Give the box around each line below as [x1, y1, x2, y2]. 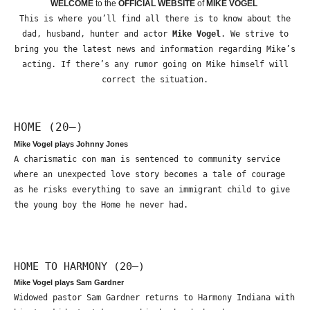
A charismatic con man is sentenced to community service [14, 154, 280, 164]
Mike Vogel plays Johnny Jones [14, 139, 128, 148]
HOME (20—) [14, 120, 83, 134]
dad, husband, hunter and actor [21, 28, 172, 39]
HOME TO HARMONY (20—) [14, 259, 145, 272]
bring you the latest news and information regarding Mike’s [15, 44, 295, 54]
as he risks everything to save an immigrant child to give [14, 184, 290, 194]
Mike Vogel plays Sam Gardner [14, 277, 124, 286]
